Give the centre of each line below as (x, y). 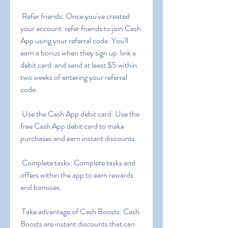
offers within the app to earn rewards (77, 175)
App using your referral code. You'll (74, 40)
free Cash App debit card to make (72, 126)
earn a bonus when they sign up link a (78, 53)
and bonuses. (41, 187)
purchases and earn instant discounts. (79, 138)
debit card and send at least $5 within (79, 65)
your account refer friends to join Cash (81, 28)
